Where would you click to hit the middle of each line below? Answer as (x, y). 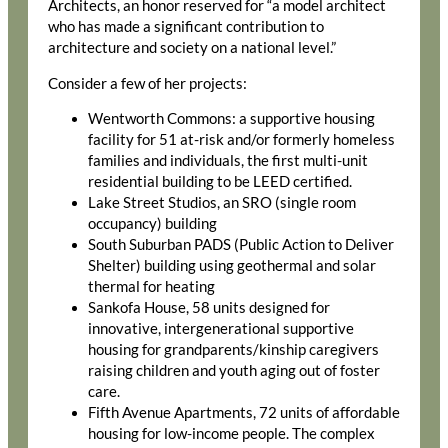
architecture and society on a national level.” (192, 48)
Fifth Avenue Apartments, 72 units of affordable (244, 413)
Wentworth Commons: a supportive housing (231, 119)
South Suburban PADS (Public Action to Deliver (241, 245)
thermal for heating (151, 287)
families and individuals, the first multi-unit (228, 161)
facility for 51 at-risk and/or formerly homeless (241, 140)
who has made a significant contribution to (186, 27)
